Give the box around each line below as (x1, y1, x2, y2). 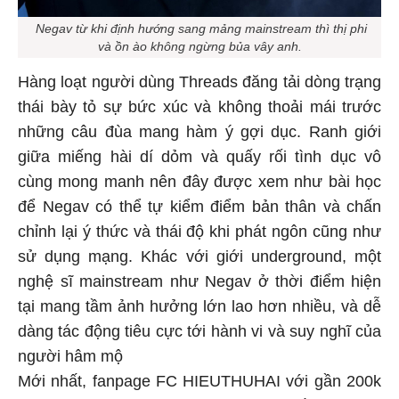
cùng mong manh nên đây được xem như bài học (18, 175, 381, 194)
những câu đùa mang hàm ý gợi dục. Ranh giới (18, 126, 381, 144)
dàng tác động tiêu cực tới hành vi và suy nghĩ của (18, 325, 381, 344)
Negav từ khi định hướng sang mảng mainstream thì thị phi (32, 24, 367, 39)
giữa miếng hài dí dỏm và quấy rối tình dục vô (18, 151, 381, 169)
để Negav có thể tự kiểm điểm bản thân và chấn (18, 200, 381, 219)
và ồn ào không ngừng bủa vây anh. (97, 42, 302, 57)
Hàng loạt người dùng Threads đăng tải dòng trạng (18, 76, 381, 94)
